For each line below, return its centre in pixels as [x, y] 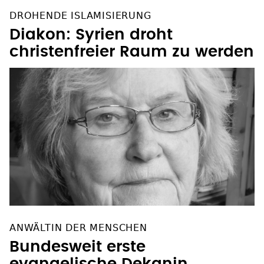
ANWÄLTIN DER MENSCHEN [78, 228]
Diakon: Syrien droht [91, 35]
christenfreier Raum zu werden [132, 52]
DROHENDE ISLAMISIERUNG [80, 16]
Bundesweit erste [77, 247]
